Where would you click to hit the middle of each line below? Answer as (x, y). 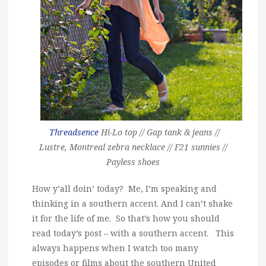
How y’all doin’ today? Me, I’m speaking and (124, 188)
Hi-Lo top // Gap (131, 132)
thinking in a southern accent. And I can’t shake (132, 203)
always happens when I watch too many (115, 248)
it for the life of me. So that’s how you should (126, 218)
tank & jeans (188, 132)
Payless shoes (133, 161)
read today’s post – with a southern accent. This (133, 233)
